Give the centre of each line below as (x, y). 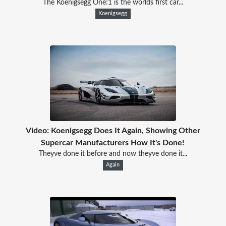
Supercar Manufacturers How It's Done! (113, 143)
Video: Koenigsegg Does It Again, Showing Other (113, 130)
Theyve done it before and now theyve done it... (113, 154)
